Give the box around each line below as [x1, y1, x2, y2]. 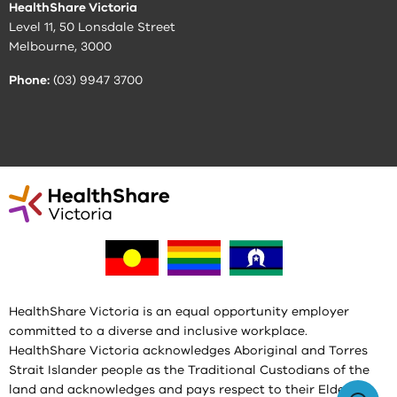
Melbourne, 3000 [9, 38, 112, 56]
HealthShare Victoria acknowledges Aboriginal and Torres [9, 342, 368, 360]
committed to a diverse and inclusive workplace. [9, 323, 307, 340]
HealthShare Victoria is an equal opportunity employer [9, 303, 349, 321]
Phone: [9, 72, 50, 90]
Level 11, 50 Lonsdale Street [9, 19, 175, 36]
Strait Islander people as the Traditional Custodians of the [9, 362, 370, 379]
